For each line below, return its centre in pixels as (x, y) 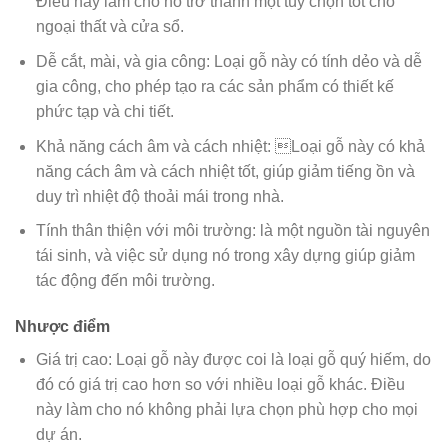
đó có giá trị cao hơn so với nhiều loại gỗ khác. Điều (220, 384)
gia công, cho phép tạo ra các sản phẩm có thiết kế (214, 86)
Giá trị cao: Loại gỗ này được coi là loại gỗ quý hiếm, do (233, 359)
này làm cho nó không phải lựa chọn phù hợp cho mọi (226, 409)
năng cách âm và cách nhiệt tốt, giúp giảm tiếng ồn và (225, 171)
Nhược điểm (62, 326)
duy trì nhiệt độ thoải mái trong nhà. (159, 196)
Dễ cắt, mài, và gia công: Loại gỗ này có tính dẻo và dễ (228, 61)
